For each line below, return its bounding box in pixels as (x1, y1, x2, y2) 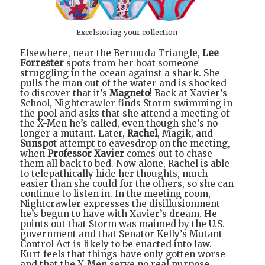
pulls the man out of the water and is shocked (20, 77, 227, 89)
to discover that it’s (20, 87, 109, 99)
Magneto (109, 87, 150, 99)
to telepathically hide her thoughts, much (20, 167, 208, 179)
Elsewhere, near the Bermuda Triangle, (20, 47, 202, 59)
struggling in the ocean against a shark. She (20, 67, 220, 79)
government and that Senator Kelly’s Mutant (20, 228, 222, 240)
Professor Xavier (47, 147, 124, 159)
